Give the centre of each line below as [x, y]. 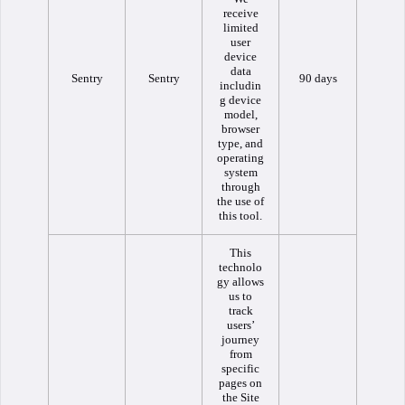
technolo [240, 267]
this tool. [240, 216]
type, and [240, 143]
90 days [318, 78]
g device [240, 100]
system [240, 172]
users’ [240, 325]
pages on [240, 383]
